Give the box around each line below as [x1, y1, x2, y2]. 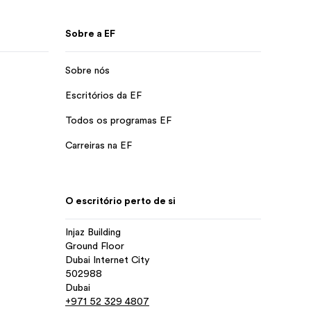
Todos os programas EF [65, 115, 171, 126]
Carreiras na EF [65, 140, 132, 151]
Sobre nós [65, 65, 110, 76]
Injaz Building [65, 226, 121, 237]
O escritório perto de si [65, 194, 176, 206]
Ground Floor [65, 239, 124, 251]
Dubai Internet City [65, 253, 150, 265]
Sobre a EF [65, 28, 115, 39]
